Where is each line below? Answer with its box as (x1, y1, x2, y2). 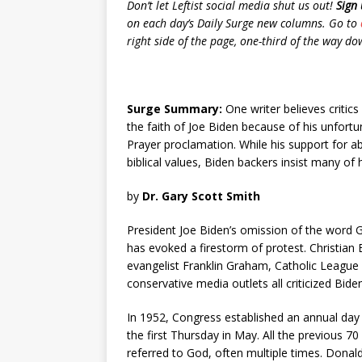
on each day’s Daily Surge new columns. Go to (127, 15, 360, 31)
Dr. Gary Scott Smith (142, 188, 260, 204)
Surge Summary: (127, 101, 222, 116)
